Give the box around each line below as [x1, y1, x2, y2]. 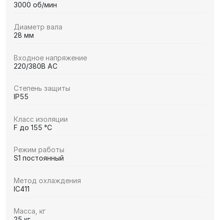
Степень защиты [14, 84, 70, 93]
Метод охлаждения [14, 176, 81, 185]
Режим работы [14, 145, 64, 154]
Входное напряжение [14, 53, 87, 62]
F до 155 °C [14, 123, 52, 132]
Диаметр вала [14, 23, 62, 31]
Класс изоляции [14, 114, 68, 123]
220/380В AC [14, 61, 57, 70]
